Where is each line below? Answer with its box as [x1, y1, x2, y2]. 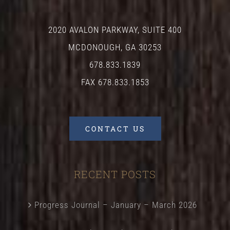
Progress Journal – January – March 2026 [34, 199, 197, 210]
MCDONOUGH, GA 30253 [68, 42, 162, 52]
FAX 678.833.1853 [81, 76, 149, 87]
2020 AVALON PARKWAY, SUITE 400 [48, 24, 182, 35]
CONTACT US [85, 123, 145, 133]
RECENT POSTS [74, 167, 156, 181]
